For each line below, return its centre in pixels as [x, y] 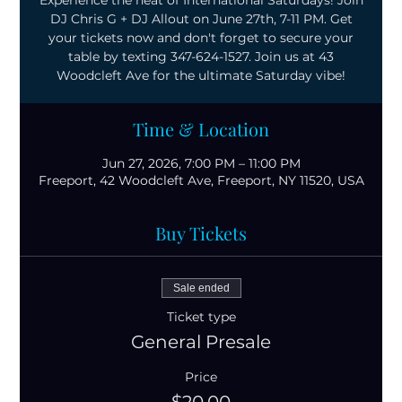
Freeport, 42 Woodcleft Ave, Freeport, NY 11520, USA [201, 180]
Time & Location [201, 129]
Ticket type [201, 317]
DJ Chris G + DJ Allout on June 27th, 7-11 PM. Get [201, 19]
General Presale [201, 342]
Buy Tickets [201, 233]
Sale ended [201, 288]
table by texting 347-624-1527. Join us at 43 [201, 57]
